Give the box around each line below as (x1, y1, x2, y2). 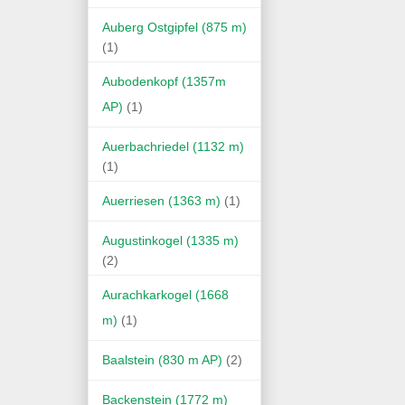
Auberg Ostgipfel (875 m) (102, 19, 247, 34)
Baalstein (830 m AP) (102, 352, 222, 367)
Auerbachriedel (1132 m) (102, 138, 244, 154)
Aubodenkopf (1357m (102, 73, 226, 89)
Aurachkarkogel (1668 (102, 287, 229, 302)
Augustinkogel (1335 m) (102, 232, 239, 248)
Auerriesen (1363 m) (102, 193, 221, 208)
